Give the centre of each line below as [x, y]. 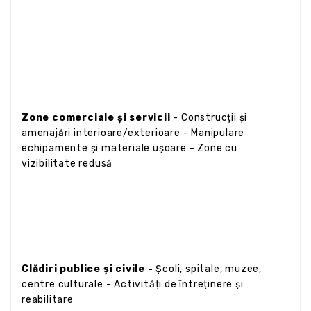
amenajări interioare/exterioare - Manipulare [133, 133]
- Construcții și [210, 117]
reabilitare [48, 299]
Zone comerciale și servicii [98, 117]
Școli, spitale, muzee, [207, 269]
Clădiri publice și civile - [87, 269]
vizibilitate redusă [67, 163]
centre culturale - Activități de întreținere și [133, 284]
